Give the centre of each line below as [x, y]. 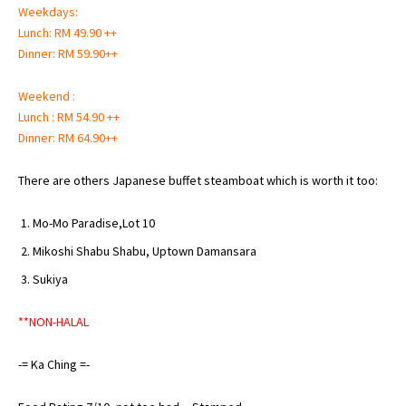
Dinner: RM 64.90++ [68, 137]
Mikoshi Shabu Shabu [89, 251]
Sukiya [50, 279]
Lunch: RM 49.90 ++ [68, 32]
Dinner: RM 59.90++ [68, 53]
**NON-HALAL [53, 321]
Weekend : [47, 96]
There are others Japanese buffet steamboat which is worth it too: [198, 180]
